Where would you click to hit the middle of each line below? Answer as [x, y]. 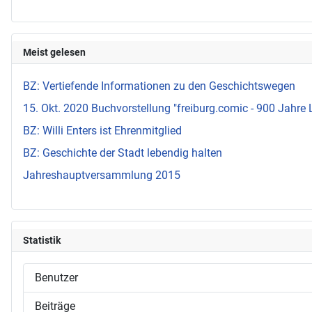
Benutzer [56, 277]
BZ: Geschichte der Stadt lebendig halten [123, 153]
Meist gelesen [54, 53]
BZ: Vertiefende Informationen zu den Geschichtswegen [159, 86]
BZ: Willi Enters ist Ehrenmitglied [102, 131]
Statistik [42, 240]
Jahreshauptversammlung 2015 [102, 175]
